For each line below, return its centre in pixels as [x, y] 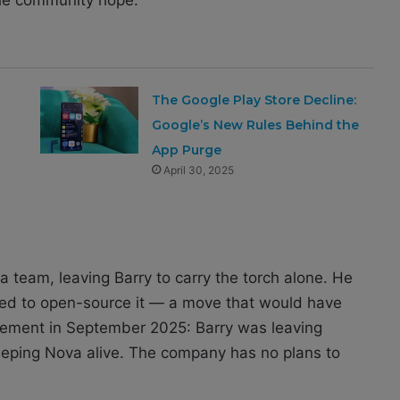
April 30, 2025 [199, 170]
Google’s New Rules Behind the [256, 125]
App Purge [187, 150]
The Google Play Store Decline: [254, 100]
